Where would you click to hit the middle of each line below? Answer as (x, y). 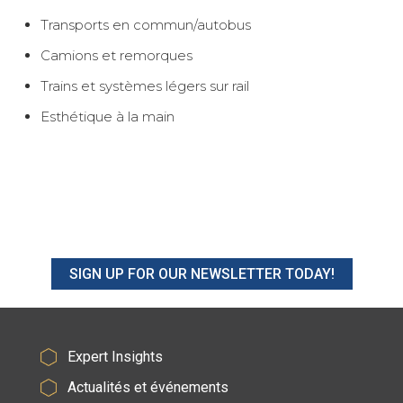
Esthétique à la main (107, 116)
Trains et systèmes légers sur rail (145, 85)
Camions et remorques (116, 55)
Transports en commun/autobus (146, 24)
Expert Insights (115, 356)
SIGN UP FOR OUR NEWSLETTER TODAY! (201, 273)
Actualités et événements (148, 387)
